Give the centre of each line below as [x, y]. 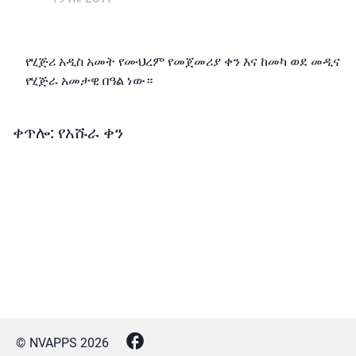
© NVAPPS [48, 343]
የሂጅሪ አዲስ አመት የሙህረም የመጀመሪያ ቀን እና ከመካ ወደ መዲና [183, 62]
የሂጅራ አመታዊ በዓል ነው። [89, 81]
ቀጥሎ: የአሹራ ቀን [68, 132]
